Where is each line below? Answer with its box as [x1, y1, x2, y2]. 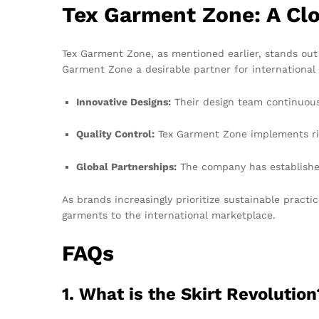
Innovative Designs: [76, 95, 171, 108]
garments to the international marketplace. [62, 209, 276, 221]
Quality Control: [76, 128, 155, 140]
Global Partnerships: [76, 161, 177, 173]
